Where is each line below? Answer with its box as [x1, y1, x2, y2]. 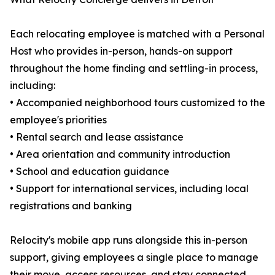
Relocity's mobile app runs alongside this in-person [10, 234, 247, 247]
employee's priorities [10, 114, 107, 126]
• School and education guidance [10, 165, 169, 178]
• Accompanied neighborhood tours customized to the [10, 96, 265, 109]
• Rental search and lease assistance [10, 131, 184, 144]
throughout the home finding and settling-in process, [10, 62, 258, 75]
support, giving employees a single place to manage [10, 251, 258, 264]
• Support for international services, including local [10, 182, 249, 195]
